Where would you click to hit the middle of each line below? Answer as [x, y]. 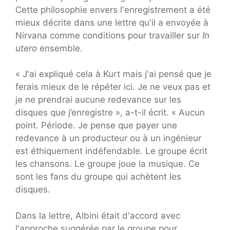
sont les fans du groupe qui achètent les [98, 177]
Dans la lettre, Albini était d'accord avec [98, 215]
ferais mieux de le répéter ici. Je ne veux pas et [113, 87]
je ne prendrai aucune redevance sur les [98, 100]
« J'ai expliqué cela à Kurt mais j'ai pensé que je [113, 74]
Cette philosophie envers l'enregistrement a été [113, 9]
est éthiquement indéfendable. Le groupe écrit [111, 151]
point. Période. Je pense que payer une [96, 126]
